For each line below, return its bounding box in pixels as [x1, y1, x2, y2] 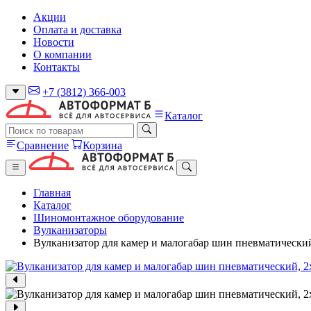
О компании [33, 49, 92, 60]
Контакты [33, 61, 80, 73]
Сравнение [17, 139, 69, 151]
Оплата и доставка [33, 24, 121, 35]
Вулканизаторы [33, 224, 107, 236]
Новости [33, 36, 74, 48]
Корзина [83, 139, 122, 151]
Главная [33, 186, 71, 199]
